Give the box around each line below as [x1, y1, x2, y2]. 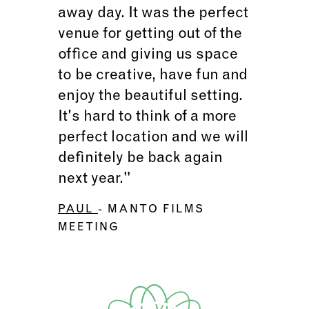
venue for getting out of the [58, 27, 242, 43]
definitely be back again [58, 151, 223, 167]
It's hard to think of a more [58, 110, 237, 126]
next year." [58, 172, 131, 188]
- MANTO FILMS [98, 204, 204, 216]
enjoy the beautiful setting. [58, 89, 243, 105]
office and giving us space [58, 48, 238, 63]
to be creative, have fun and [58, 68, 248, 84]
